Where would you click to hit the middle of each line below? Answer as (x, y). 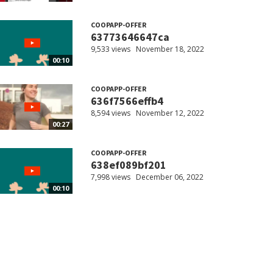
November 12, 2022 (170, 113)
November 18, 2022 (170, 49)
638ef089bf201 (128, 165)
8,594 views (110, 113)
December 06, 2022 (169, 177)
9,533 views (110, 49)
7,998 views (110, 177)
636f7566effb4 (127, 101)
